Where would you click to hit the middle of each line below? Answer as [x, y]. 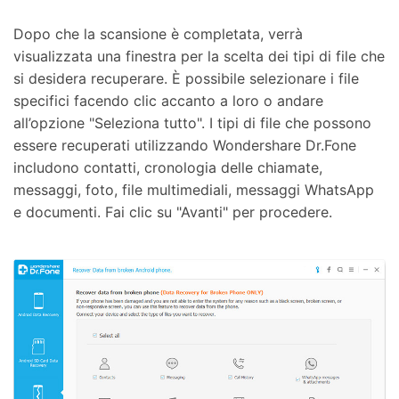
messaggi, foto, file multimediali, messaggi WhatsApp [194, 189]
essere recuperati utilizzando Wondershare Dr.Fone [185, 145]
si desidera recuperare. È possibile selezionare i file [186, 78]
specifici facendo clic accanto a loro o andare [168, 100]
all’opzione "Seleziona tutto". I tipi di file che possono [192, 122]
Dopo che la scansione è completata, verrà [158, 33]
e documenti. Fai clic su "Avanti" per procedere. [173, 212]
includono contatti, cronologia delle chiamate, [168, 167]
